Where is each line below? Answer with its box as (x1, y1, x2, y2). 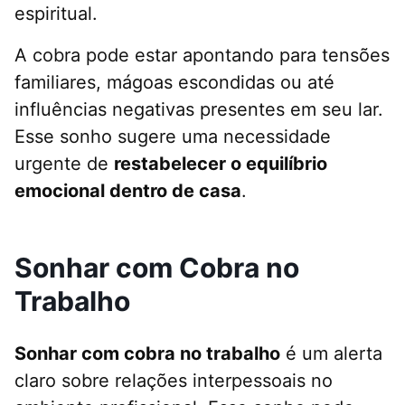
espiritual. (14, 3, 98, 25)
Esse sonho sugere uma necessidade (14, 126, 331, 148)
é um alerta (280, 343, 382, 365)
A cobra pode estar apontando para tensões (14, 44, 390, 67)
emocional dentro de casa (14, 180, 241, 202)
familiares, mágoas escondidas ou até (14, 71, 334, 94)
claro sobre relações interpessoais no (14, 370, 333, 392)
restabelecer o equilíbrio (114, 153, 327, 175)
